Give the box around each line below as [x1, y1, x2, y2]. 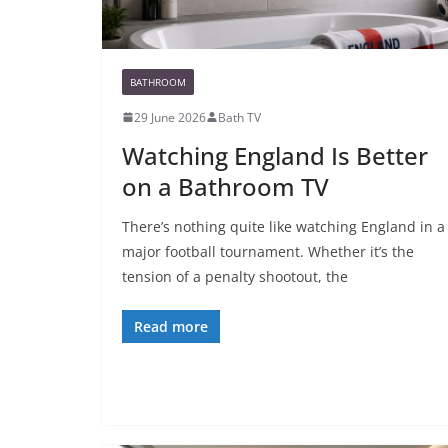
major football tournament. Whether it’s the [122, 241, 414, 261]
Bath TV [218, 108, 261, 126]
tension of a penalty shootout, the [122, 266, 348, 286]
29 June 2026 [134, 108, 206, 126]
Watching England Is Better [122, 138, 428, 172]
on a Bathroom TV [122, 169, 329, 203]
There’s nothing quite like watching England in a [122, 216, 445, 236]
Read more [134, 316, 208, 336]
